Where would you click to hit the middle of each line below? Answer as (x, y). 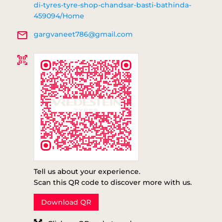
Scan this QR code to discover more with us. (113, 182)
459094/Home (59, 16)
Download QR (66, 202)
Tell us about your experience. (87, 171)
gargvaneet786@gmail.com (83, 34)
